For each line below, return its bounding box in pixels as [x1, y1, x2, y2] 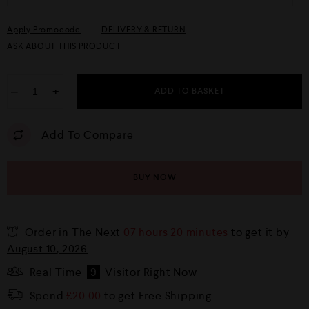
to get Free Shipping [101, 288, 212, 303]
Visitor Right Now [102, 265, 197, 279]
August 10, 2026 [7, 241, 88, 256]
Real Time [29, 265, 85, 279]
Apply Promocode [7, 24, 81, 35]
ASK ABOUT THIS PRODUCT [7, 41, 121, 52]
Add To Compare [41, 127, 134, 142]
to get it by [228, 225, 290, 239]
